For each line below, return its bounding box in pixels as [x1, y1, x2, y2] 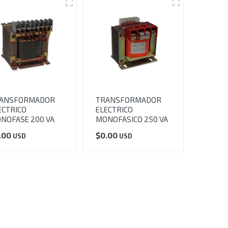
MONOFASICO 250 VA [96, 115, 168, 124]
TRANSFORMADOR [96, 95, 162, 105]
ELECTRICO [96, 105, 133, 115]
